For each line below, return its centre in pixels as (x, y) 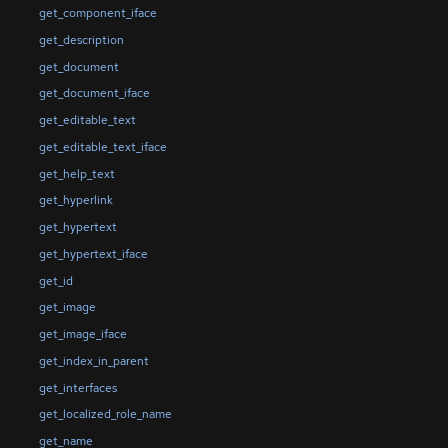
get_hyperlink (75, 200)
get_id (55, 280)
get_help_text (76, 173)
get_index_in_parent (93, 360)
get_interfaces (77, 387)
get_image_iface (82, 334)
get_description (81, 39)
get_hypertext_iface (93, 253)
